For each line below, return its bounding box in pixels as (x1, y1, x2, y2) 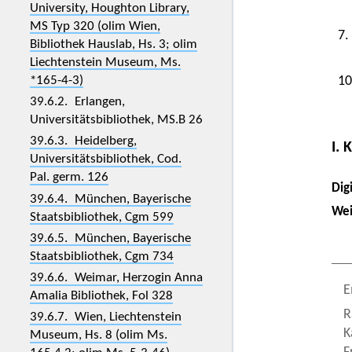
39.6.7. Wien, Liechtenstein (29, 310, 181, 324)
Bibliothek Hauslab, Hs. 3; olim (29, 37, 197, 51)
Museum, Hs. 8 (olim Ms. (29, 328, 167, 343)
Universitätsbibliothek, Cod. (29, 152, 181, 167)
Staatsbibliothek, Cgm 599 (29, 210, 174, 224)
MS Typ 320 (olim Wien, (29, 19, 160, 33)
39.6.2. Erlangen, (29, 94, 125, 108)
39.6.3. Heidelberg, (29, 134, 137, 148)
